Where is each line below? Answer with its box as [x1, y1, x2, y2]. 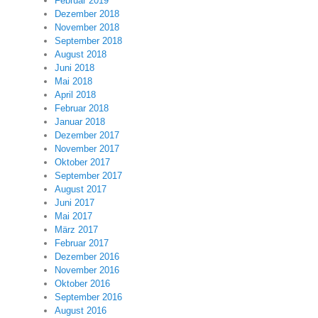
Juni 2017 [55, 197, 94, 209]
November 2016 [55, 265, 119, 276]
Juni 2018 [55, 62, 94, 74]
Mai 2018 [55, 76, 92, 87]
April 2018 [55, 89, 96, 101]
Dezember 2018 [55, 9, 119, 20]
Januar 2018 [55, 116, 105, 128]
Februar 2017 [55, 238, 109, 249]
